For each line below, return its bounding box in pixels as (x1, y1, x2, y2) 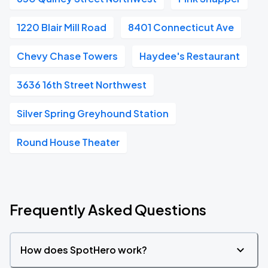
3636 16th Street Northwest (17, 78, 147, 91)
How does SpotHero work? (20, 243, 147, 256)
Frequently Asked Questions (10, 200, 206, 218)
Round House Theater (17, 136, 120, 148)
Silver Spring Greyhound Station (17, 107, 169, 120)
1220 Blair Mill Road (17, 21, 106, 33)
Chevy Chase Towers (17, 50, 118, 62)
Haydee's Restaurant (139, 50, 240, 62)
